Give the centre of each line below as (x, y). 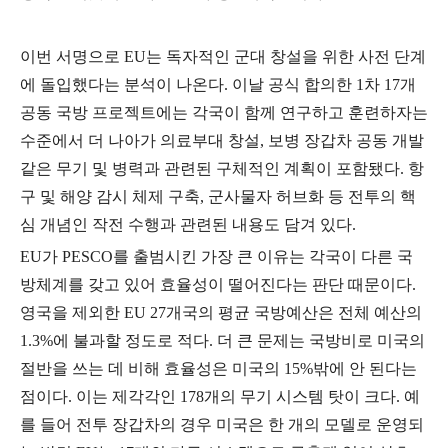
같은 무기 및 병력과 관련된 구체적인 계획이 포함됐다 (210, 168)
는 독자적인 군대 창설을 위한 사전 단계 (286, 56)
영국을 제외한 (72, 312)
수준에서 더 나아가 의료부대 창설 (140, 140)
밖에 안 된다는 (365, 368)
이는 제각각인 (128, 396)
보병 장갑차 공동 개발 (346, 140)
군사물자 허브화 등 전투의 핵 (312, 196)
